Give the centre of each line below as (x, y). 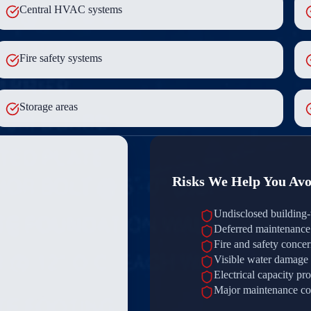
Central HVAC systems (71, 9)
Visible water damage (261, 259)
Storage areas (49, 106)
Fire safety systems (61, 58)
